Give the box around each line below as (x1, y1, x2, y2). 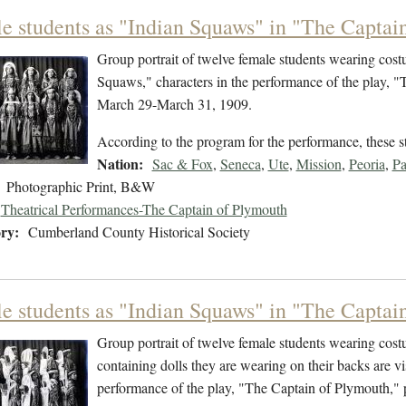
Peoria (348, 154, 385, 174)
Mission (295, 154, 342, 174)
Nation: (96, 153, 143, 175)
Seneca (219, 154, 261, 174)
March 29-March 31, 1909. (96, 94, 252, 114)
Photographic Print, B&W (5, 177, 155, 197)
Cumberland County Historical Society (27, 222, 250, 242)
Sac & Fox (151, 154, 213, 174)
